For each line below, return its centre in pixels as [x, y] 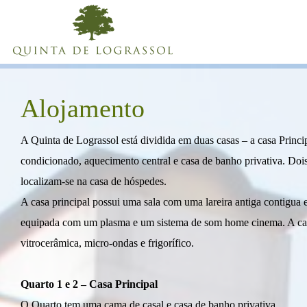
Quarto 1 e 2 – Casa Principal [89, 284]
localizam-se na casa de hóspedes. [94, 181]
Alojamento [83, 108]
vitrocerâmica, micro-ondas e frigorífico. [107, 243]
